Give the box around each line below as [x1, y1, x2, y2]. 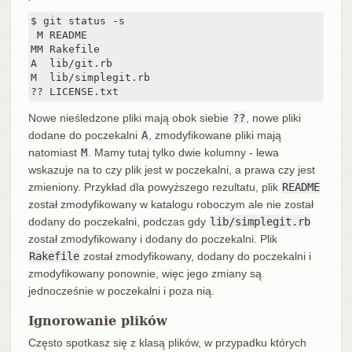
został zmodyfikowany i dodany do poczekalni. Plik [27, 233, 277, 246]
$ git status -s [30, 15, 125, 27]
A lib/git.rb [30, 57, 112, 70]
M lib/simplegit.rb [30, 71, 150, 84]
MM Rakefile [30, 43, 100, 56]
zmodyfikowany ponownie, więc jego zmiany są [27, 267, 262, 280]
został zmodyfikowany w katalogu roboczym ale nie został [27, 198, 313, 211]
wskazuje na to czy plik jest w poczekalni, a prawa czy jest [27, 163, 315, 177]
